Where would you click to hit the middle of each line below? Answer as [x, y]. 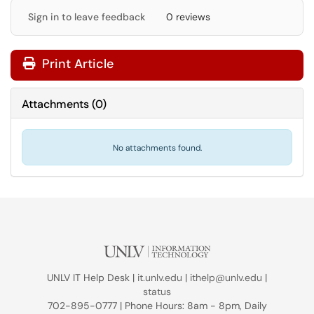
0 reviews [188, 17]
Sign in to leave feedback [87, 17]
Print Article [76, 64]
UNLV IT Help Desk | [92, 278]
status [157, 292]
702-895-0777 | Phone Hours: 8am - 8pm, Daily [157, 306]
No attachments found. [157, 148]
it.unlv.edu [160, 278]
